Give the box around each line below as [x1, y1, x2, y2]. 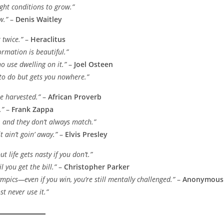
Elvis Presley [65, 129, 107, 139]
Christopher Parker [64, 162, 129, 172]
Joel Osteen [74, 59, 113, 69]
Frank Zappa [11, 104, 53, 114]
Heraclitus [30, 34, 65, 44]
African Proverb [48, 92, 101, 102]
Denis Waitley [15, 14, 62, 24]
